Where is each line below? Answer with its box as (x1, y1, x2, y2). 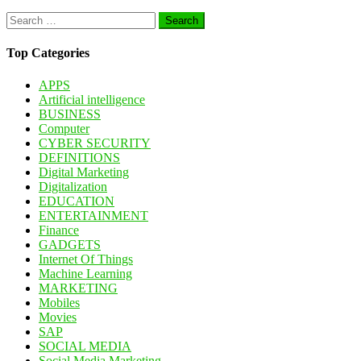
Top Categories (6, 46, 89, 60)
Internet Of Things (39, 251, 133, 266)
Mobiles (39, 295, 80, 309)
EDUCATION (39, 193, 114, 208)
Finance (39, 222, 79, 237)
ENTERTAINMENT (39, 208, 148, 222)
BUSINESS (39, 106, 101, 121)
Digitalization (39, 179, 107, 193)
